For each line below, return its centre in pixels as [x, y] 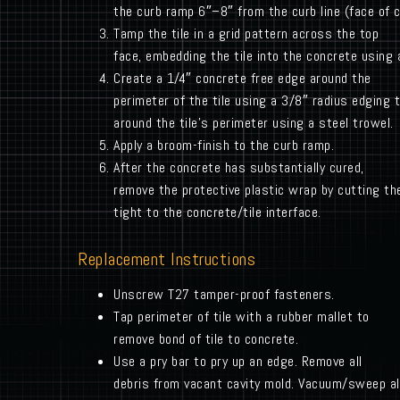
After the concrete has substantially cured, [239, 168]
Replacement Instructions [167, 259]
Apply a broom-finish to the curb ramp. [224, 146]
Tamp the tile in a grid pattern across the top [246, 34]
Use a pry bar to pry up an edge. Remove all [238, 362]
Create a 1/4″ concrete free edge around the [242, 79]
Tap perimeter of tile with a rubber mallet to [242, 317]
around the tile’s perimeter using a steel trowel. [254, 123]
